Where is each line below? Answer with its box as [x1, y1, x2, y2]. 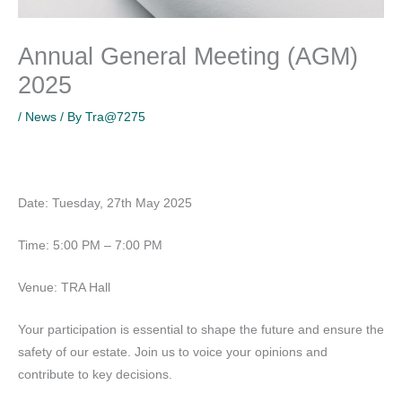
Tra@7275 [85, 110, 145, 125]
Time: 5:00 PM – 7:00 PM [18, 239, 162, 253]
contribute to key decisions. [18, 367, 172, 381]
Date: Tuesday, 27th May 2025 [18, 197, 192, 211]
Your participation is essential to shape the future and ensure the [18, 322, 384, 336]
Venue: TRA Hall [18, 281, 110, 295]
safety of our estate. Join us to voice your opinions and [18, 345, 328, 359]
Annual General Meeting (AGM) [18, 42, 358, 71]
